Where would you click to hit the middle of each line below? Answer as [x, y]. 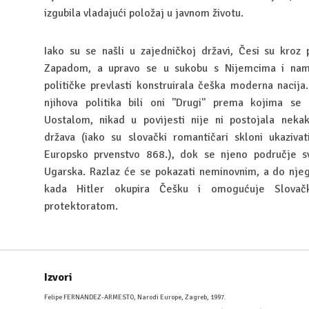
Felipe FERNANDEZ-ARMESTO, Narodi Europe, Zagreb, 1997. [135, 298]
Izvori [58, 278]
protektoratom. [81, 207]
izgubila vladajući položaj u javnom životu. [144, 13]
